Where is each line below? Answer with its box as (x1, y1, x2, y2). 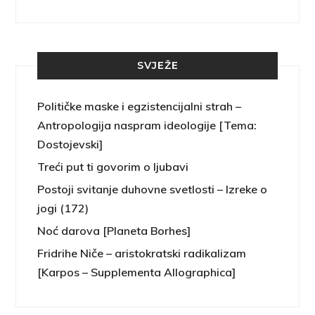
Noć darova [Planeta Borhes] (37, 224, 191, 238)
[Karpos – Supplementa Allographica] (37, 265, 236, 280)
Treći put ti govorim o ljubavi (37, 160, 189, 174)
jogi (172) (37, 201, 89, 216)
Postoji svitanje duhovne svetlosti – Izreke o (37, 182, 268, 197)
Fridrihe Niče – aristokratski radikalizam (37, 246, 247, 261)
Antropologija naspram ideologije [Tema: (37, 118, 257, 133)
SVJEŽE (136, 59, 179, 72)
